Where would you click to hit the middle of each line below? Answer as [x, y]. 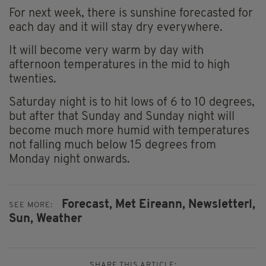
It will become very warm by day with [106, 51]
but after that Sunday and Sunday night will [122, 117]
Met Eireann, [150, 205]
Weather [59, 219]
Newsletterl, [222, 205]
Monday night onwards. [69, 160]
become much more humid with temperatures [129, 132]
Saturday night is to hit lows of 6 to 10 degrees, [132, 103]
